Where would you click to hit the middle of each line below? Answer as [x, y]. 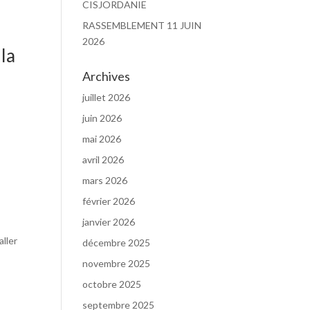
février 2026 [109, 201]
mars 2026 [105, 180]
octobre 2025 [112, 284]
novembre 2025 [117, 263]
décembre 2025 [117, 243]
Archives [107, 76]
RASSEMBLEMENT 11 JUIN [142, 25]
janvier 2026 [109, 222]
